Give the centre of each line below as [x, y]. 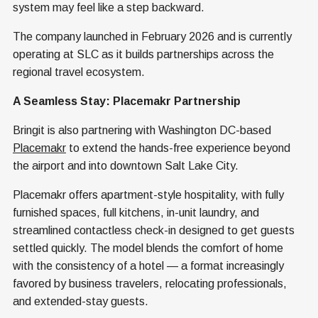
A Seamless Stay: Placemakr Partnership [127, 102]
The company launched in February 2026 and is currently [152, 37]
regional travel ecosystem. [79, 72]
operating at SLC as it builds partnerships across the [143, 55]
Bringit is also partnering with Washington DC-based [142, 131]
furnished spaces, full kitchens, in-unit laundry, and [136, 213]
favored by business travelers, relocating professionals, [150, 284]
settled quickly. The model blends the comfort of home [148, 248]
